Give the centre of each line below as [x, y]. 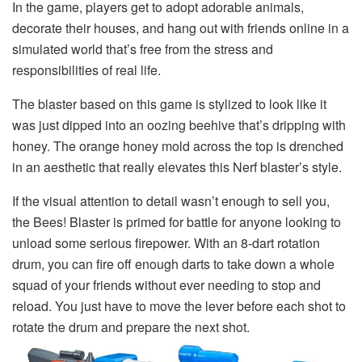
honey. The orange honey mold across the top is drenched [178, 145]
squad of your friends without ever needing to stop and [166, 284]
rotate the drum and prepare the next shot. [131, 326]
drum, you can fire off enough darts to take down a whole [173, 263]
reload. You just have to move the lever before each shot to [179, 305]
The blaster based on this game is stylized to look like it [169, 103]
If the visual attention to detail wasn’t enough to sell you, [171, 200]
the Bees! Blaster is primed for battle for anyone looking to [177, 221]
